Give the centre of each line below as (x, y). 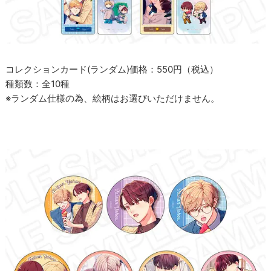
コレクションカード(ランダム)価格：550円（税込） (112, 70)
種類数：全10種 (38, 84)
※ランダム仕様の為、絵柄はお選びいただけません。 (113, 99)
